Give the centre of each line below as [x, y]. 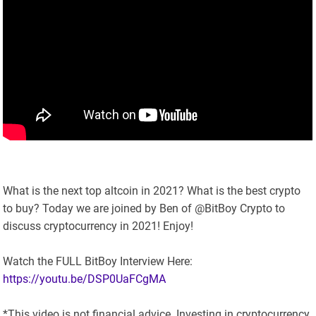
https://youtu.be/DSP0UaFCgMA [85, 279]
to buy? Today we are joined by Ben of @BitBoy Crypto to [144, 209]
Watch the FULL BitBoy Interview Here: [98, 262]
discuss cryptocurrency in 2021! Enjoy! [98, 226]
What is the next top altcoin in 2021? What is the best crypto [152, 191]
